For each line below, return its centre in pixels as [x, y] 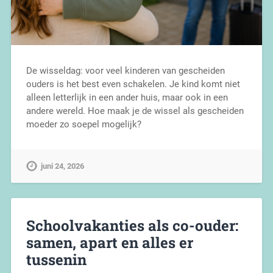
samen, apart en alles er [109, 243]
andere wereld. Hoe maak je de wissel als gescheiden [135, 111]
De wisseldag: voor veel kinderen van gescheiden [125, 70]
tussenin [56, 260]
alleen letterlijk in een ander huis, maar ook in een [127, 97]
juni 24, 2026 [62, 166]
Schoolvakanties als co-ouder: [132, 226]
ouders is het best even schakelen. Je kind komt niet [133, 84]
